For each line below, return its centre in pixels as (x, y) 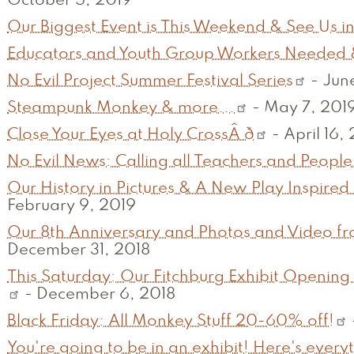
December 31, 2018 (79, 251)
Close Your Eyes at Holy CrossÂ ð (131, 136)
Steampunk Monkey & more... (121, 109)
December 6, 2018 (106, 295)
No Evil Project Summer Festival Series (150, 82)
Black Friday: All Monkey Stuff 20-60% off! (171, 322)
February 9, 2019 (72, 207)
